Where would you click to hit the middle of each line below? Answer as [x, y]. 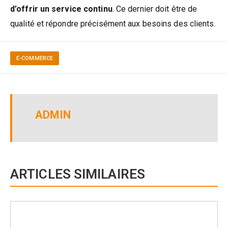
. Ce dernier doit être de [155, 9]
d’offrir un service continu [61, 9]
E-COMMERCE [35, 58]
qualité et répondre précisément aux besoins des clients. [113, 23]
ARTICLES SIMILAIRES [78, 174]
